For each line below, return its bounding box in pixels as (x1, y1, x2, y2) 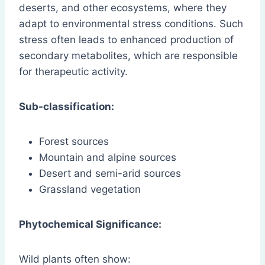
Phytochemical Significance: (19, 218, 161, 231)
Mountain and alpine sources (39, 151, 176, 164)
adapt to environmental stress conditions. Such (19, 18, 243, 30)
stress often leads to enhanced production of (19, 34, 234, 46)
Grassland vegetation (39, 183, 141, 196)
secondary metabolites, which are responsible (19, 50, 238, 62)
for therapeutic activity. (19, 66, 128, 78)
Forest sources (39, 135, 109, 148)
